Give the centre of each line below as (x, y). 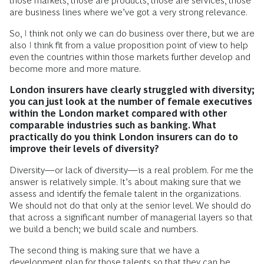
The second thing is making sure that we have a (105, 250)
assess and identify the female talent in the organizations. (125, 194)
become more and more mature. (75, 69)
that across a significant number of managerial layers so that (131, 217)
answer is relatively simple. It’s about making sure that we (125, 182)
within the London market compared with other (118, 113)
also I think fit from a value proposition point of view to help (129, 45)
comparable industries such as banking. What (113, 125)
